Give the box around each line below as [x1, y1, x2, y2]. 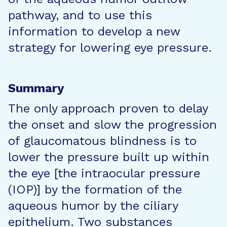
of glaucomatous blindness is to [8, 134, 197, 148]
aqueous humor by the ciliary [8, 199, 178, 213]
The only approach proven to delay [8, 101, 208, 116]
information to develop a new [8, 24, 180, 39]
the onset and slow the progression [8, 118, 217, 132]
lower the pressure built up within [8, 150, 209, 164]
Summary [8, 81, 64, 95]
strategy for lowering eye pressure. [8, 41, 212, 55]
